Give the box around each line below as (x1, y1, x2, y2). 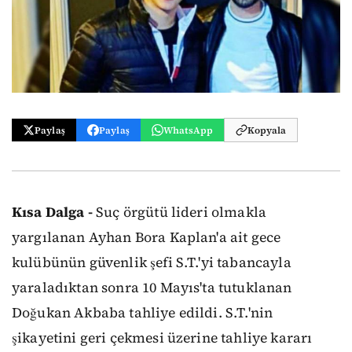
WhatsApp (163, 123, 214, 137)
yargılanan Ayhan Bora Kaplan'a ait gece (12, 228, 281, 247)
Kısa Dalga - (12, 203, 93, 222)
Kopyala (247, 123, 287, 137)
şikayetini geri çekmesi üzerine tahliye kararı (12, 328, 313, 347)
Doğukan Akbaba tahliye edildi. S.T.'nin (12, 303, 273, 322)
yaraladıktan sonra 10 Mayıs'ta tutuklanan (12, 278, 292, 297)
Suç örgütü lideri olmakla (92, 203, 267, 222)
